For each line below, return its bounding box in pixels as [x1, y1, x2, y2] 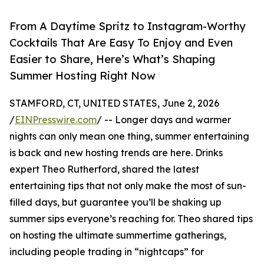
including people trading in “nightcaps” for [9, 246, 204, 258]
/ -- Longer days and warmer [97, 114, 231, 126]
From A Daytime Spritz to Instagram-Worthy [9, 19, 246, 33]
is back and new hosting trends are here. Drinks [9, 147, 223, 159]
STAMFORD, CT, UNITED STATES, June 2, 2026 [9, 97, 219, 110]
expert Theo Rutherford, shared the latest [9, 163, 199, 176]
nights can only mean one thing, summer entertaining [9, 130, 249, 143]
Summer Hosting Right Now [9, 69, 156, 82]
